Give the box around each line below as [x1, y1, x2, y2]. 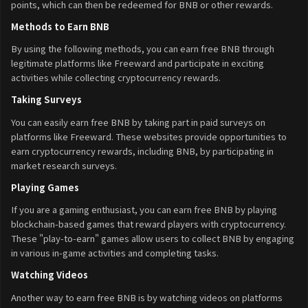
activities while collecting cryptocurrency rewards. [11, 71, 221, 85]
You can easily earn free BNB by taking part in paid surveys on [11, 115, 265, 129]
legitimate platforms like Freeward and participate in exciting [11, 56, 264, 70]
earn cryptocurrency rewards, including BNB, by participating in [11, 144, 274, 157]
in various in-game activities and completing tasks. [11, 246, 219, 260]
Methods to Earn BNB [11, 19, 109, 33]
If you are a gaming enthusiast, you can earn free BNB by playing [11, 203, 277, 217]
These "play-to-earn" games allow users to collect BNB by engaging [11, 232, 294, 245]
